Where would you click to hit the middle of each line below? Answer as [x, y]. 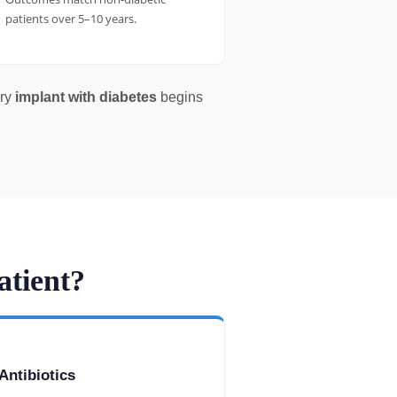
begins [180, 97]
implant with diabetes [86, 97]
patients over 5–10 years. [70, 19]
